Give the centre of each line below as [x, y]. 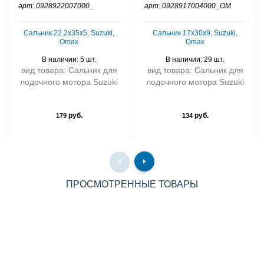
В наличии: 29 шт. [195, 60]
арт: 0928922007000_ [56, 6]
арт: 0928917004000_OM [188, 6]
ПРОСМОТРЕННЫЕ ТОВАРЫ [132, 184]
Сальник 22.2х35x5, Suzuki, [69, 33]
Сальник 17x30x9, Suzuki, [195, 33]
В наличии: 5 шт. [69, 60]
